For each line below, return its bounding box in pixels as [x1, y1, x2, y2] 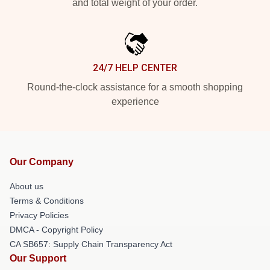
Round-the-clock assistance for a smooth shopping [27, 82, 243, 92]
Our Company [10, 157, 74, 167]
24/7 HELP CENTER [93, 62, 177, 74]
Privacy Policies [10, 210, 69, 220]
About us [10, 181, 43, 191]
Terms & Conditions [10, 196, 84, 206]
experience [111, 96, 159, 107]
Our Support [10, 253, 66, 263]
